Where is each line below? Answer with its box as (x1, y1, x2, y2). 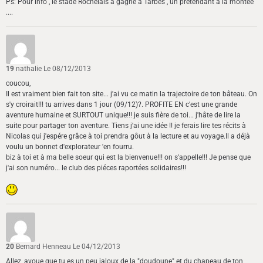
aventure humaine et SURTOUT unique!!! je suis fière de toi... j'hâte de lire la (6, 111, 241, 120)
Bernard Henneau (16, 242, 73, 251)
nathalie (16, 65, 43, 73)
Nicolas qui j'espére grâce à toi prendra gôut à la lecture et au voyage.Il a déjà (6, 132, 250, 141)
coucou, (6, 79, 31, 88)
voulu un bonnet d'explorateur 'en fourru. (6, 143, 134, 151)
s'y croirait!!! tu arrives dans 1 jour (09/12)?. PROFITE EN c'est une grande (6, 100, 237, 109)
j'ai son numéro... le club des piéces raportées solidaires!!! (6, 164, 186, 173)
